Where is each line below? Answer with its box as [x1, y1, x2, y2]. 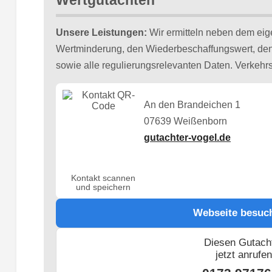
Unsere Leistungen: [55, 27, 147, 38]
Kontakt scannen [71, 174, 136, 183]
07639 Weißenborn [144, 116, 228, 127]
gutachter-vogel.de [144, 132, 231, 143]
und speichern [76, 183, 131, 192]
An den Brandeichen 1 [144, 100, 241, 110]
